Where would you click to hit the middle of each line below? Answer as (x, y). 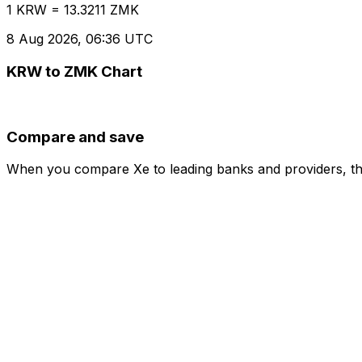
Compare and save (75, 137)
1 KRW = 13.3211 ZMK (73, 10)
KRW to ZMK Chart (74, 72)
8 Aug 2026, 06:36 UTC (80, 39)
